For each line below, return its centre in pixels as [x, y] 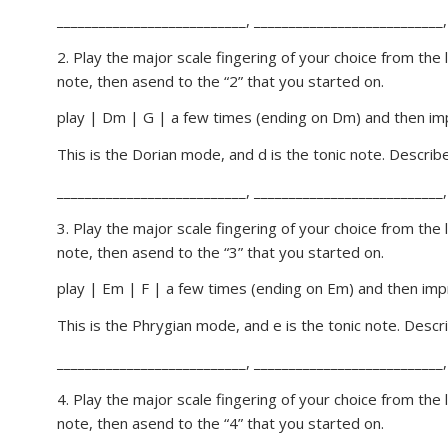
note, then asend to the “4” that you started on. [220, 422]
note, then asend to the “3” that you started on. [220, 251]
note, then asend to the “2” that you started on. [220, 80]
